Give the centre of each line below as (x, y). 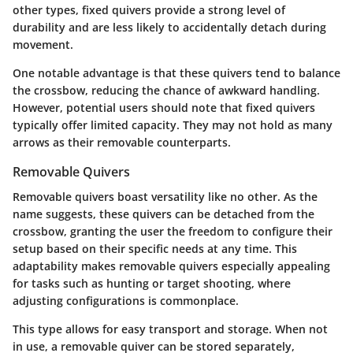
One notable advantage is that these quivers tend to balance (176, 73)
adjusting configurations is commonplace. (126, 301)
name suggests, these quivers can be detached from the (163, 214)
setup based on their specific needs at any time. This (155, 249)
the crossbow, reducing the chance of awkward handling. (166, 91)
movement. (43, 45)
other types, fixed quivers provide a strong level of (149, 10)
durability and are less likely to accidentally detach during (169, 28)
